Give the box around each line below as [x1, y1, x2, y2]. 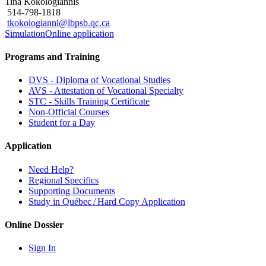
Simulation [5, 28, 45, 39]
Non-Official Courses [28, 107, 109, 118]
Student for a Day [28, 118, 95, 128]
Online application [45, 28, 114, 39]
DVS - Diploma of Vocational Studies [28, 75, 170, 85]
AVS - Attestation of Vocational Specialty [28, 85, 183, 96]
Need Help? [28, 164, 74, 175]
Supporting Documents [28, 185, 115, 196]
